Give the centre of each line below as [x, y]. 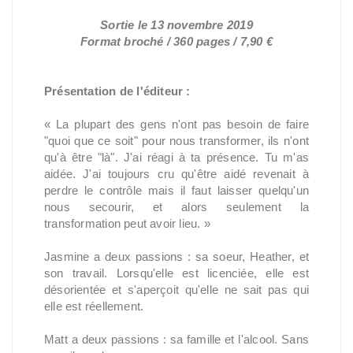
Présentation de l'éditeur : [117, 91]
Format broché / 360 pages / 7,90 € [176, 41]
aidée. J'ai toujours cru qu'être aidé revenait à [176, 174]
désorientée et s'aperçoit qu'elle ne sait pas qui [176, 290]
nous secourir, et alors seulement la [176, 207]
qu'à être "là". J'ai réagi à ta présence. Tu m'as [176, 157]
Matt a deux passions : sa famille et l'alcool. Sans [176, 339]
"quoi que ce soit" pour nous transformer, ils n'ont [176, 141]
